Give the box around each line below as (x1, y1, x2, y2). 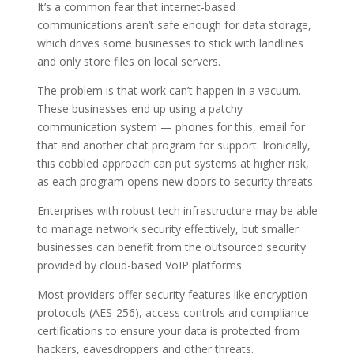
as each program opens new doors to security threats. (36, 173, 315, 189)
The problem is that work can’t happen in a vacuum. (36, 82, 301, 98)
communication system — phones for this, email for (36, 119, 305, 134)
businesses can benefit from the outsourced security (36, 239, 306, 254)
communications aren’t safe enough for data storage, (36, 17, 311, 32)
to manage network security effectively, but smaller (36, 220, 299, 236)
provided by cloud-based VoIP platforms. (36, 257, 244, 273)
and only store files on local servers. (36, 53, 220, 69)
